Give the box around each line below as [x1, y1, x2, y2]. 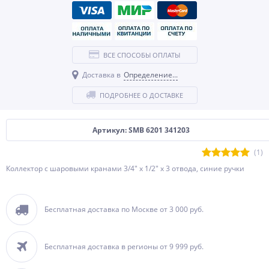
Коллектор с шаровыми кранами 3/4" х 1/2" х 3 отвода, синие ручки [6, 163, 244, 174]
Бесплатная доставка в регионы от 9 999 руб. [44, 241, 204, 252]
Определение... [123, 70, 178, 80]
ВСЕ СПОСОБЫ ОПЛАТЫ [103, 50, 180, 59]
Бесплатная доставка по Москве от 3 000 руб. [44, 204, 204, 214]
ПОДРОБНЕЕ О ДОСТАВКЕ [100, 91, 183, 100]
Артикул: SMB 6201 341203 [92, 125, 190, 135]
